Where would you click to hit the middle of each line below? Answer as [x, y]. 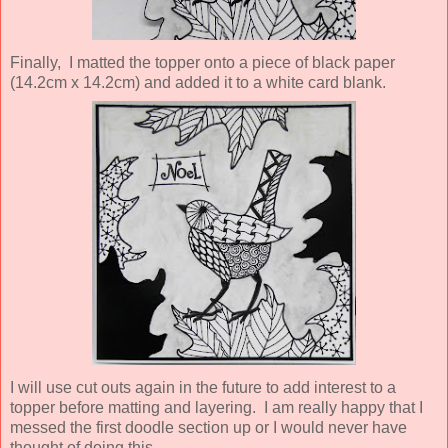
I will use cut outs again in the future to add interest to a [203, 387]
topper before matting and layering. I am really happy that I [216, 407]
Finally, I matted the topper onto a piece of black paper [202, 62]
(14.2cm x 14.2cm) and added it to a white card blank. [198, 82]
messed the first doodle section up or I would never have [208, 427]
